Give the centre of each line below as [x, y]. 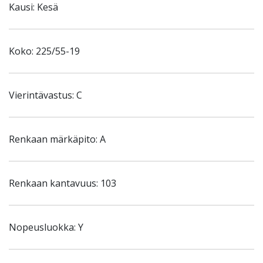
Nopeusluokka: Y [46, 227]
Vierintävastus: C [45, 95]
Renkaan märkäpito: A [57, 139]
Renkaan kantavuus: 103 [63, 183]
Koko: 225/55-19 [44, 51]
